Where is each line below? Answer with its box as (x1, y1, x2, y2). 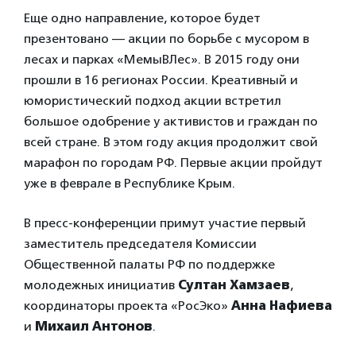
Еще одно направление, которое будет (24, 10, 261, 25)
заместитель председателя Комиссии (24, 236, 257, 251)
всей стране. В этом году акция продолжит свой (24, 134, 318, 149)
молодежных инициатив (24, 277, 178, 292)
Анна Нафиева (231, 298, 332, 313)
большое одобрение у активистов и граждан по (24, 114, 318, 129)
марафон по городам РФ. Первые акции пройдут (24, 155, 323, 170)
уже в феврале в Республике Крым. (24, 176, 235, 191)
